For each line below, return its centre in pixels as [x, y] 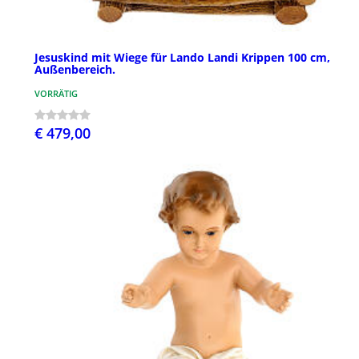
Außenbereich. [75, 70]
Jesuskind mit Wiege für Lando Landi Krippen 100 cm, [182, 58]
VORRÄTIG [56, 94]
